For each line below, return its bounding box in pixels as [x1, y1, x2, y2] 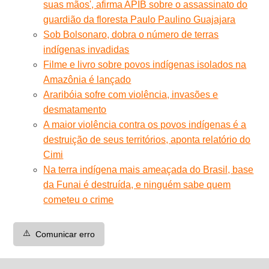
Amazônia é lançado [43, 74, 131, 85]
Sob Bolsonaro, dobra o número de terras [43, 29, 219, 40]
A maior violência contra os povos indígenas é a [43, 119, 247, 130]
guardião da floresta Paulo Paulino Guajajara [43, 14, 236, 25]
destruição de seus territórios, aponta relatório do [43, 134, 251, 145]
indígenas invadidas [43, 44, 130, 55]
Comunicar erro [35, 229, 95, 239]
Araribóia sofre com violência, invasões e [43, 89, 219, 100]
